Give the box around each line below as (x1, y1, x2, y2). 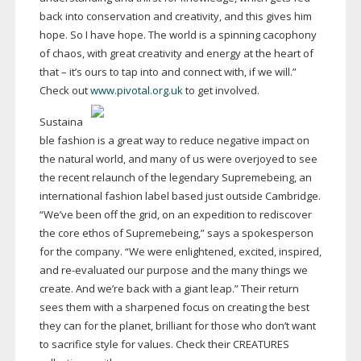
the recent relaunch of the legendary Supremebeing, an (39, 170, 312, 185)
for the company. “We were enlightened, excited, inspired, (39, 244, 322, 259)
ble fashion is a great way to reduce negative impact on (39, 133, 309, 148)
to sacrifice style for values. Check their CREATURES (39, 337, 289, 352)
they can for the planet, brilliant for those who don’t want (39, 318, 316, 334)
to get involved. (182, 83, 262, 98)
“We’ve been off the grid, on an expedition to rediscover (39, 207, 312, 222)
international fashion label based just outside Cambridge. (39, 189, 321, 204)
